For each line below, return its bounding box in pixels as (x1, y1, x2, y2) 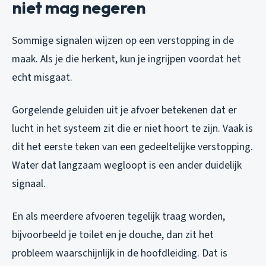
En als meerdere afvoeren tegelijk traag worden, (12, 208, 225, 224)
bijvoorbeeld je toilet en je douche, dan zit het (12, 227, 214, 242)
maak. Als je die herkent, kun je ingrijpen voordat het (12, 51, 241, 66)
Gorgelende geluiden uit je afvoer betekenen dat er (12, 102, 237, 118)
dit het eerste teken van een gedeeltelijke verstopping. (12, 139, 253, 154)
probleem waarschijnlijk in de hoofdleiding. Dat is (12, 245, 227, 261)
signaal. (12, 176, 46, 191)
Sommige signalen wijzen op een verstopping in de (12, 33, 234, 48)
